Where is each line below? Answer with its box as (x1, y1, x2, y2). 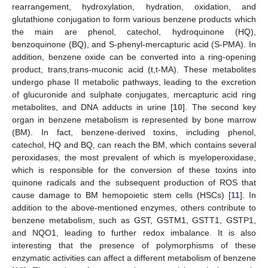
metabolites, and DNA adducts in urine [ (12, 102, 173, 112)
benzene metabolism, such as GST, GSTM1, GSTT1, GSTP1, (12, 215, 256, 226)
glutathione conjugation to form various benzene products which (12, 14, 256, 25)
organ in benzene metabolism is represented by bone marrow (12, 115, 256, 125)
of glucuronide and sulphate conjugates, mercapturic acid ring (12, 90, 256, 100)
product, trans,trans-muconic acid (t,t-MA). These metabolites (12, 65, 256, 75)
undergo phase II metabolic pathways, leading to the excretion (12, 77, 256, 87)
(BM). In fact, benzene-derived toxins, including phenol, (12, 127, 256, 138)
